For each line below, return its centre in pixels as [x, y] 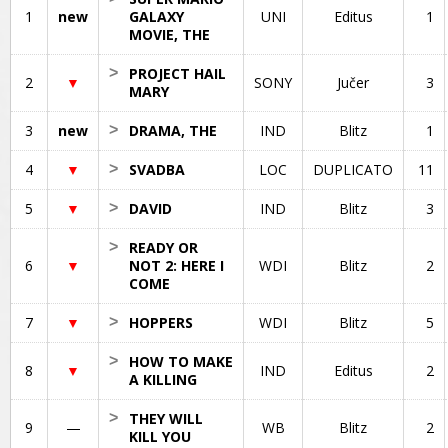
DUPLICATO [353, 169]
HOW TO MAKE [181, 361]
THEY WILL [166, 418]
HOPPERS [161, 322]
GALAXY [156, 16]
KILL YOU [160, 436]
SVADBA [157, 169]
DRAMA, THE [173, 130]
